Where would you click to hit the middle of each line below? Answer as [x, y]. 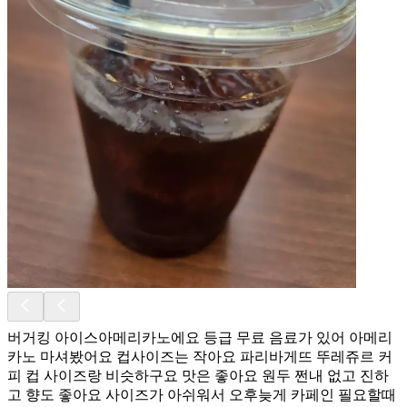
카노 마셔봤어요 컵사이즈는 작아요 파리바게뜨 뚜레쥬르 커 [200, 356]
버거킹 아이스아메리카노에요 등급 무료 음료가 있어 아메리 [200, 337]
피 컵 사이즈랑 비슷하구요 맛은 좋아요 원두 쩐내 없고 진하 [198, 375]
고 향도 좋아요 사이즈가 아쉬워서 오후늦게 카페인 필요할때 [202, 394]
